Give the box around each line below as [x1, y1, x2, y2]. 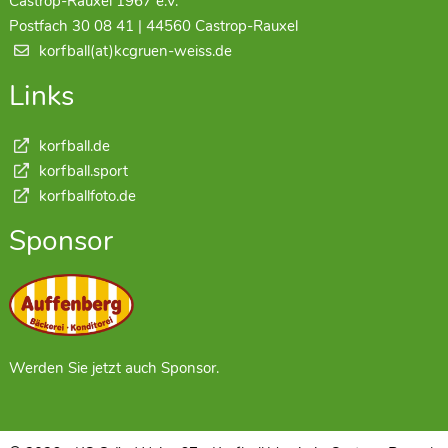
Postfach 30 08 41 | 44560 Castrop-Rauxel [8, 15, 298, 36]
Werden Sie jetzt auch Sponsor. [8, 358, 219, 379]
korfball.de [34, 135, 110, 156]
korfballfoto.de [34, 185, 136, 206]
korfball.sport [34, 160, 128, 181]
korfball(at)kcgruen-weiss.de [38, 40, 232, 61]
